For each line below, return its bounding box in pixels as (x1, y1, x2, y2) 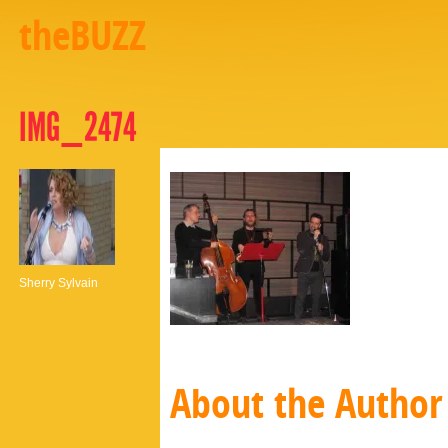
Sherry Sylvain (19, 276, 98, 290)
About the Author (170, 387, 442, 429)
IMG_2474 (19, 103, 136, 152)
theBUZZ (19, 19, 146, 60)
